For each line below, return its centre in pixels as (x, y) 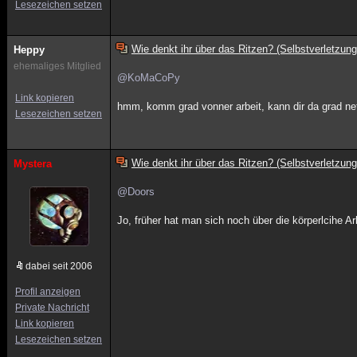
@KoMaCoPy (149, 78)
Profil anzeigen (48, 292)
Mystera (33, 164)
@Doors (136, 192)
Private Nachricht (52, 308)
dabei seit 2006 (59, 266)
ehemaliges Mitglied (57, 66)
